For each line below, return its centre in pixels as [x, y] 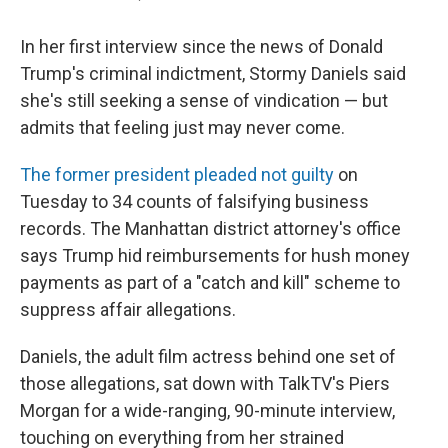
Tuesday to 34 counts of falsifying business [194, 201]
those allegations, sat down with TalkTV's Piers [205, 383]
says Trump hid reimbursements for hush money [215, 255]
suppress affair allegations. [128, 309]
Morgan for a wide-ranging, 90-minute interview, [207, 410]
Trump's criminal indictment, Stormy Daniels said [213, 73]
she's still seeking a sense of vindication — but [204, 100]
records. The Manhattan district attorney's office [210, 228]
